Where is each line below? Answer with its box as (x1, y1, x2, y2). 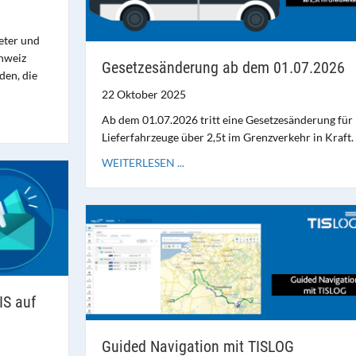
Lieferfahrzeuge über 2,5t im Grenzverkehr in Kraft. (101, 130, 354, 144)
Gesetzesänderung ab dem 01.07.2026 (101, 57, 345, 77)
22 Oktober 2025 (101, 87, 186, 101)
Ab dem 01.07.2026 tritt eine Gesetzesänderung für (101, 112, 353, 126)
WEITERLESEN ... (101, 155, 184, 169)
